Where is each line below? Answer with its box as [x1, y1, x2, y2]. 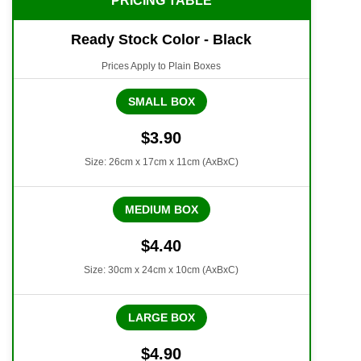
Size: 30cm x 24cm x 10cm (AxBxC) [84, 263, 239, 276]
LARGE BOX [127, 310, 195, 324]
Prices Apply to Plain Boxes [102, 60, 222, 72]
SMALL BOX [127, 94, 195, 108]
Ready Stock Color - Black [71, 31, 252, 48]
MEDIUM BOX [124, 202, 198, 216]
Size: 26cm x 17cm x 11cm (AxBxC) [84, 156, 239, 168]
